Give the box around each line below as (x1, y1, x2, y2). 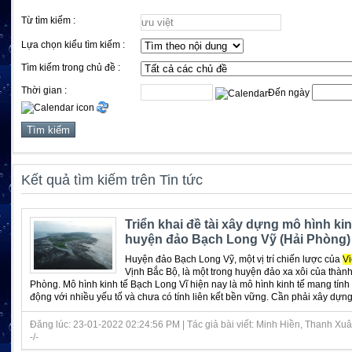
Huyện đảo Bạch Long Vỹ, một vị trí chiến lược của (124, 253, 343, 265)
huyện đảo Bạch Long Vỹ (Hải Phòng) (124, 232, 350, 246)
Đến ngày (268, 87, 313, 98)
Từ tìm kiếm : (21, 15, 75, 26)
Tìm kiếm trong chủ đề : (21, 62, 120, 73)
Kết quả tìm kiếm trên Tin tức (21, 171, 203, 188)
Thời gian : (21, 85, 67, 96)
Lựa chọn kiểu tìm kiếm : (21, 39, 125, 50)
